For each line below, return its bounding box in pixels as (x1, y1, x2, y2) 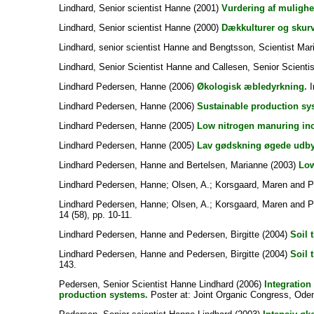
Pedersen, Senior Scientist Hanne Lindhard (58, 279, 233, 289)
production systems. (58, 289, 148, 300)
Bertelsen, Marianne (186, 160, 268, 170)
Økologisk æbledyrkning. (196, 81, 307, 92)
